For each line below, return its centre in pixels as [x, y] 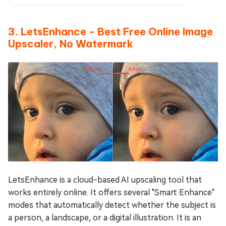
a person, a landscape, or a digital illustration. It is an [105, 217]
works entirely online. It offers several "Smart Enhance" [111, 192]
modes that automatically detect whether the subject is [112, 205]
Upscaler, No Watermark [71, 43]
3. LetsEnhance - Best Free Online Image [110, 31]
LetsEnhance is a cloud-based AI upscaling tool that [105, 180]
